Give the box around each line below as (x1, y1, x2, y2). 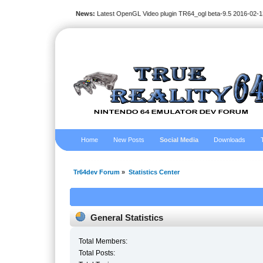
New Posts (113, 136, 145, 143)
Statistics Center (128, 168, 180, 176)
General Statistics (90, 212, 164, 222)
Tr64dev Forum (73, 168, 120, 176)
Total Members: (79, 237, 128, 245)
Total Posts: (79, 248, 116, 257)
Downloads (214, 136, 246, 143)
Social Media (160, 136, 199, 143)
